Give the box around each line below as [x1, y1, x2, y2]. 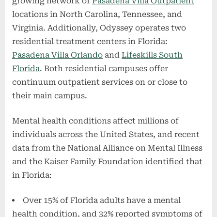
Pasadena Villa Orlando [12, 50, 103, 60]
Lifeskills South [122, 50, 183, 60]
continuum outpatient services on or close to [12, 77, 187, 87]
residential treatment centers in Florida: [12, 37, 168, 46]
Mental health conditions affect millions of [12, 116, 179, 126]
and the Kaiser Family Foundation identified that [12, 157, 202, 167]
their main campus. [12, 91, 87, 101]
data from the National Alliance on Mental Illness [12, 143, 202, 153]
